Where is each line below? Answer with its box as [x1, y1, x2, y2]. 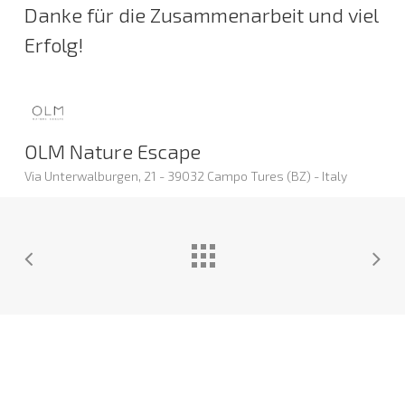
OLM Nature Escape [24, 138, 201, 163]
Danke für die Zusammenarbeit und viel [24, 2, 378, 26]
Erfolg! [24, 32, 83, 56]
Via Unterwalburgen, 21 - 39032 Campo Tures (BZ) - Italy [24, 167, 347, 184]
